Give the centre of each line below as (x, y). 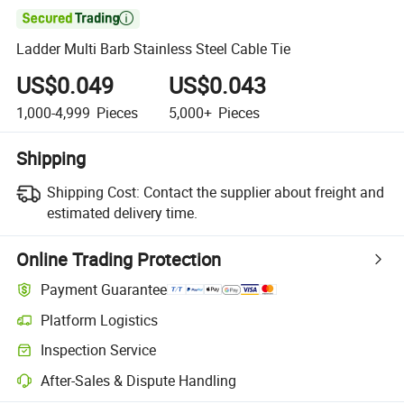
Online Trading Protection (119, 259)
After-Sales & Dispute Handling (139, 380)
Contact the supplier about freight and (263, 192)
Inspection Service (99, 350)
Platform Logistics (100, 320)
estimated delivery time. (122, 212)
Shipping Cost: (93, 192)
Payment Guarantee (104, 290)
